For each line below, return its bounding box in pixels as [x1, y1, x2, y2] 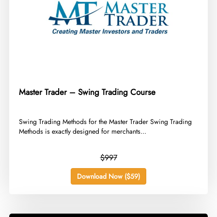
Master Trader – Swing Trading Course [19, 86, 156, 98]
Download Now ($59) [77, 171, 140, 181]
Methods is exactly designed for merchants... [19, 126, 147, 136]
